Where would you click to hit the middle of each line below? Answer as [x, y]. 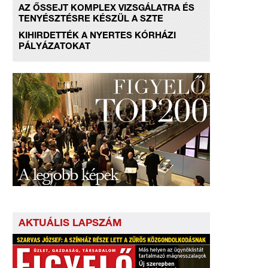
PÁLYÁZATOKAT [54, 47]
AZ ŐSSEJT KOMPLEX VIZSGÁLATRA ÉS [106, 9]
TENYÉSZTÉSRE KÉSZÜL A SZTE [91, 19]
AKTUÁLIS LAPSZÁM [70, 224]
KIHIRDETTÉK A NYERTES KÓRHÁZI [97, 36]
